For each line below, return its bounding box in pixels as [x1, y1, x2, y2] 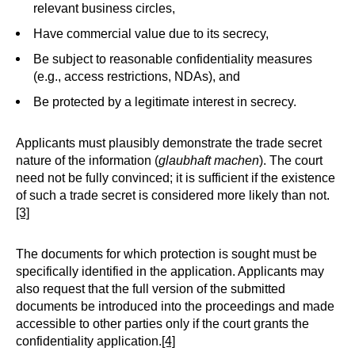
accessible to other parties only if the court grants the [16, 317, 309, 330]
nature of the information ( [16, 154, 158, 167]
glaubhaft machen [158, 154, 259, 167]
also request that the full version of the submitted [16, 282, 285, 296]
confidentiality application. [16, 334, 162, 348]
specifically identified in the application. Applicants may [16, 265, 324, 278]
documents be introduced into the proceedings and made [16, 300, 334, 313]
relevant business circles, [33, 2, 175, 15]
